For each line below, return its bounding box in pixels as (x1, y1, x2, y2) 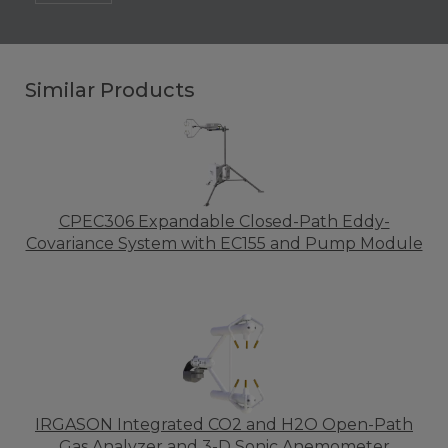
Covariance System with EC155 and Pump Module (25, 234, 423, 253)
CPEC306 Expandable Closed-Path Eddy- (58, 212, 390, 231)
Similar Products (25, 78, 195, 102)
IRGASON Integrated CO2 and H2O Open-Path (35, 415, 413, 434)
